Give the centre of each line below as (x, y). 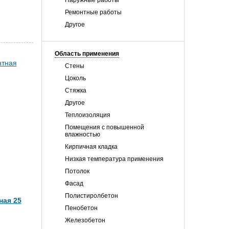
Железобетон (85, 220)
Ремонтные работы (93, 12)
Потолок (77, 171)
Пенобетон (81, 208)
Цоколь (75, 78)
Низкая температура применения (114, 159)
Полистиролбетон (91, 196)
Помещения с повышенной (105, 127)
